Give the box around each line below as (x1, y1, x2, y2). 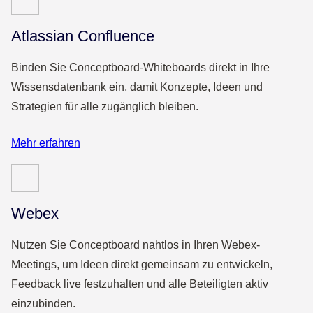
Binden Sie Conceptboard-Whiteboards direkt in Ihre (11, 61, 270, 74)
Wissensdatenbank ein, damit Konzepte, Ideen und (11, 81, 263, 94)
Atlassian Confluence (11, 27, 154, 45)
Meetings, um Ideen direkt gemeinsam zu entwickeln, (11, 259, 272, 271)
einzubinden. (11, 298, 75, 310)
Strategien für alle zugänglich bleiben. (11, 101, 198, 113)
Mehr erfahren (11, 137, 80, 150)
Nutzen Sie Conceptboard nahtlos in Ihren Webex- (11, 239, 260, 252)
